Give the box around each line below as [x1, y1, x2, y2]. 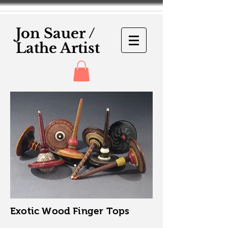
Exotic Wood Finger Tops [10, 205, 130, 216]
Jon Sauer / [16, 25, 95, 42]
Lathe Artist [16, 40, 100, 56]
